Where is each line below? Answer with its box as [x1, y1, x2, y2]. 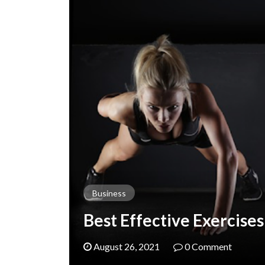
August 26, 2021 [92, 241, 160, 252]
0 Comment [185, 241, 232, 252]
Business [92, 188, 126, 198]
